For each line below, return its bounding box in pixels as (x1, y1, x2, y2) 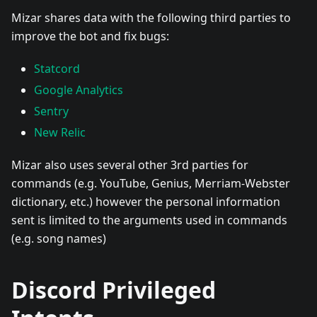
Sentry (34, 103, 69, 119)
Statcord (34, 60, 80, 76)
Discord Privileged (11, 274, 216, 305)
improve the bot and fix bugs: (11, 28, 169, 44)
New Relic (34, 124, 86, 140)
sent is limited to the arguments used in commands (11, 212, 287, 228)
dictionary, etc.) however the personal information (11, 193, 280, 209)
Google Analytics (34, 81, 123, 98)
